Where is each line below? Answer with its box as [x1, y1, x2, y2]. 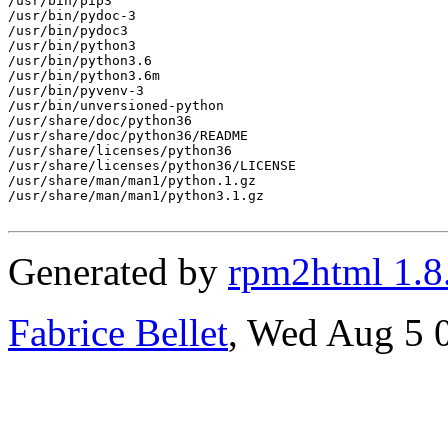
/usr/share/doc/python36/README [8, 127, 248, 143]
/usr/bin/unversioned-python [8, 97, 224, 113]
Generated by [8, 249, 228, 293]
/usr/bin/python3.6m [8, 67, 160, 83]
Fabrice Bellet [8, 310, 228, 354]
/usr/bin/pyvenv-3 [8, 82, 144, 98]
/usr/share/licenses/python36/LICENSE [8, 157, 296, 173]
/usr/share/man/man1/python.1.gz [8, 172, 256, 188]
